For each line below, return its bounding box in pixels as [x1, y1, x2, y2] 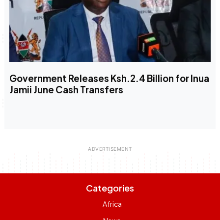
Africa [102, 199, 122, 209]
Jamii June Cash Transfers [9, 84, 123, 96]
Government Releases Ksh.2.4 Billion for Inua [9, 73, 209, 84]
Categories [86, 182, 134, 194]
